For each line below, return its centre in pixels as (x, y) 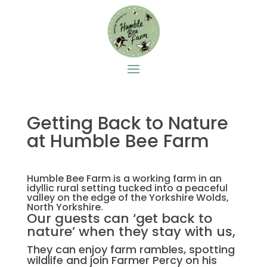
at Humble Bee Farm (118, 141)
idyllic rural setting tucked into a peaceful (127, 188)
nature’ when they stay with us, (131, 231)
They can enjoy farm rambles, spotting (131, 249)
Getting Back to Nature (127, 123)
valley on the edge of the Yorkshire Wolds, (128, 197)
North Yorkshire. (65, 207)
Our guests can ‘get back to (119, 218)
